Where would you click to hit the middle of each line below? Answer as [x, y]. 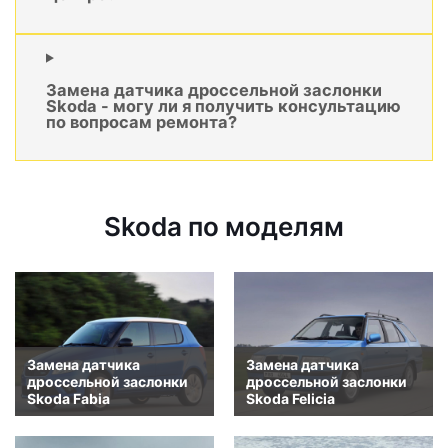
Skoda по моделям [224, 227]
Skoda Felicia [290, 398]
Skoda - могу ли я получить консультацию [223, 106]
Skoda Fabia [68, 398]
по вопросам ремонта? [141, 122]
